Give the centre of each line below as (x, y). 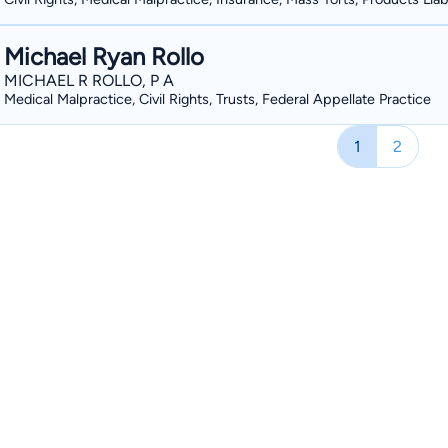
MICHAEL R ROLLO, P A (89, 80)
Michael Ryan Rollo (104, 56)
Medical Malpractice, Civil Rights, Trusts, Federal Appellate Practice (217, 99)
